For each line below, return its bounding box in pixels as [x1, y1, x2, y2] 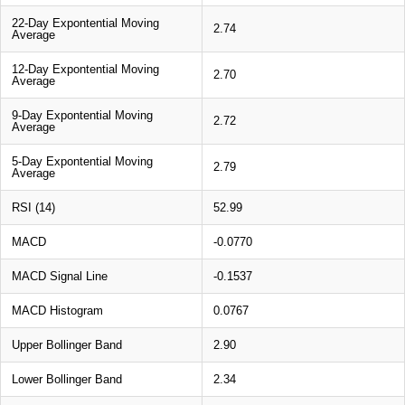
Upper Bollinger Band [12, 337, 122, 352]
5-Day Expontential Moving [12, 154, 153, 168]
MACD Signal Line [12, 268, 108, 283]
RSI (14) [12, 200, 55, 214]
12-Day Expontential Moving [12, 61, 159, 76]
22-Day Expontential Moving [12, 15, 159, 30]
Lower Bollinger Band [12, 372, 122, 386]
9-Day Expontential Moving [12, 108, 153, 122]
